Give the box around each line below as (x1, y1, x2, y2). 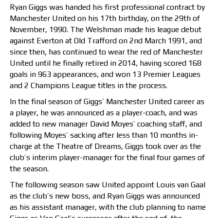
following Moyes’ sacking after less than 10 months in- (10, 130, 198, 140)
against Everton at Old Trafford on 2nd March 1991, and (10, 36, 202, 46)
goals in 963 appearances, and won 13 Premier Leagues (10, 70, 200, 79)
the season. (10, 164, 49, 174)
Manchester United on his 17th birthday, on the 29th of (10, 14, 200, 23)
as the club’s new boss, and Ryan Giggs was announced (10, 191, 200, 201)
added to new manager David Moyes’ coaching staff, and (10, 119, 202, 129)
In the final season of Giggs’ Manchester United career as (10, 97, 204, 107)
